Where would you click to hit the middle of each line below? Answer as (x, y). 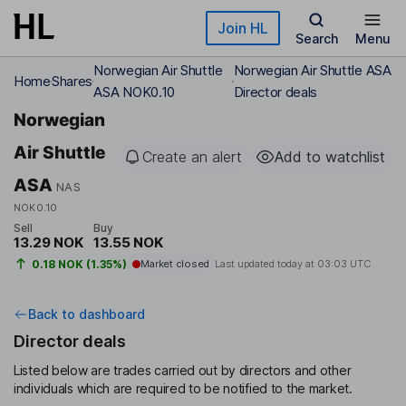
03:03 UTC (343, 264)
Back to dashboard (87, 314)
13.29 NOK (48, 243)
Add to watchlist (330, 157)
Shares (72, 81)
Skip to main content (79, 22)
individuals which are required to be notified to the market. (183, 389)
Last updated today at (266, 264)
